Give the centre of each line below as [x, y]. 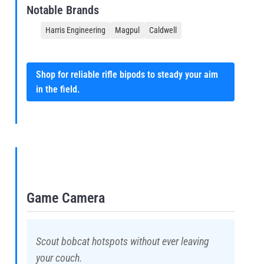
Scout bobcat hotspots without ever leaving [123, 242]
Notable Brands [63, 10]
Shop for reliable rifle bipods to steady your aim [127, 74]
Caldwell [163, 30]
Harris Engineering [75, 30]
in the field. [58, 89]
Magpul [127, 30]
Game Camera [66, 198]
